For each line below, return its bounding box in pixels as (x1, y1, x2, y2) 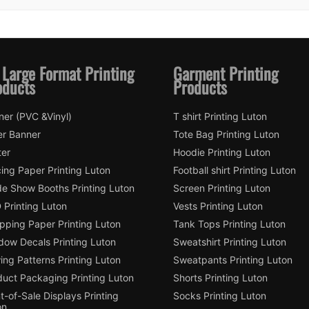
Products (173, 74, 227, 100)
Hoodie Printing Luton (173, 146, 270, 159)
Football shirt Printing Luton (173, 164, 296, 177)
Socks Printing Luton (173, 290, 266, 302)
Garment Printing (173, 61, 278, 86)
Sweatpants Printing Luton (173, 254, 292, 266)
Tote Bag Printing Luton (173, 128, 279, 141)
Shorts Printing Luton (173, 272, 268, 284)
